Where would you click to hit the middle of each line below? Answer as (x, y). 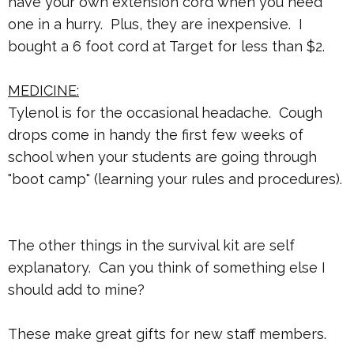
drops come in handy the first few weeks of (156, 135)
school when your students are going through (162, 157)
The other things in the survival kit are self (151, 246)
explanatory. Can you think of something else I (167, 268)
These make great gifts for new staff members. (167, 334)
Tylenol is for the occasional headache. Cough (165, 113)
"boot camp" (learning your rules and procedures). (175, 179)
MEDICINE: (43, 91)
